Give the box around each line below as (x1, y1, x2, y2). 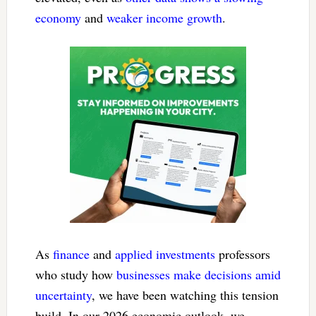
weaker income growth (106, 8, 222, 26)
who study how (35, 265, 116, 283)
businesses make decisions (116, 265, 252, 283)
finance (52, 245, 90, 262)
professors (214, 245, 270, 262)
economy (35, 8, 81, 26)
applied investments (114, 245, 215, 262)
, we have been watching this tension (91, 286, 279, 303)
